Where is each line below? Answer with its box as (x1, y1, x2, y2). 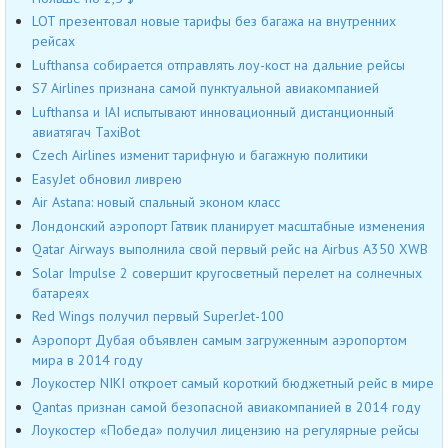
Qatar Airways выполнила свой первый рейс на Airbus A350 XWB (32, 240, 428, 259)
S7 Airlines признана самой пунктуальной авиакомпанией (32, 79, 379, 98)
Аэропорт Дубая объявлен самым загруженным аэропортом (32, 330, 407, 349)
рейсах (32, 32, 75, 51)
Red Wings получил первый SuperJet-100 (32, 307, 284, 326)
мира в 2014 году (32, 350, 143, 369)
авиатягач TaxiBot (32, 122, 140, 141)
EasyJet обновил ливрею (32, 169, 182, 188)
